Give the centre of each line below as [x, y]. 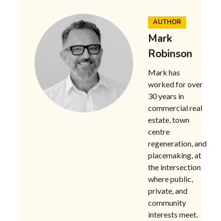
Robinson [170, 54]
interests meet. [173, 214]
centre [159, 131]
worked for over [175, 84]
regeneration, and [177, 143]
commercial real [175, 108]
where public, [170, 179]
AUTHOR [167, 22]
